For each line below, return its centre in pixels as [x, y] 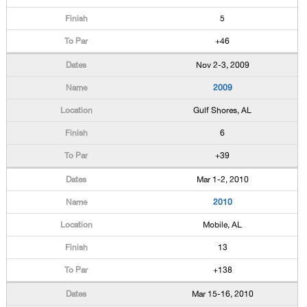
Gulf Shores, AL [223, 110]
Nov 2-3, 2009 [222, 65]
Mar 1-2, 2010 [222, 180]
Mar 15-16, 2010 [222, 294]
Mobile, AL [223, 225]
